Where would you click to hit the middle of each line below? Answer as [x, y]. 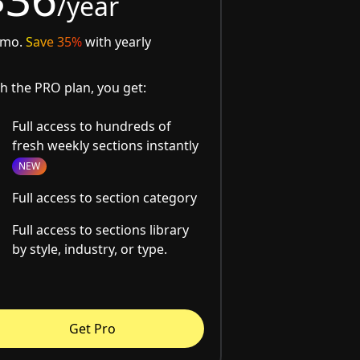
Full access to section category [105, 198]
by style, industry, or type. [90, 250]
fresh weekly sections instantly [106, 146]
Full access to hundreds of [92, 127]
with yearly [117, 42]
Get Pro [92, 329]
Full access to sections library [101, 230]
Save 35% [54, 42]
